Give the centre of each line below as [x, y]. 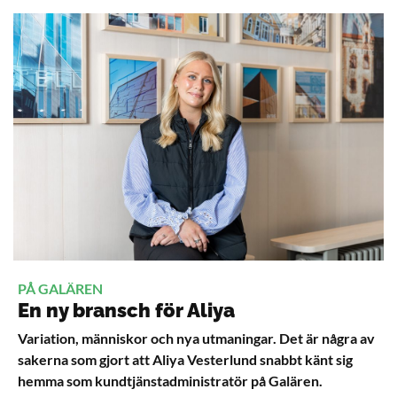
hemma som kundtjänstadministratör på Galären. [170, 381]
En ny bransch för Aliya [126, 311]
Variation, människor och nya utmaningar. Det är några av [196, 339]
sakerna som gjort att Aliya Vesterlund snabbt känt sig [185, 360]
